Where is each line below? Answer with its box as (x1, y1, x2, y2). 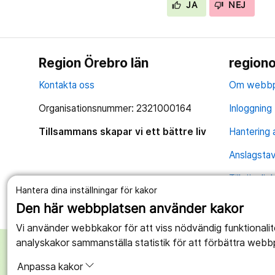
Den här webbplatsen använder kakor (15, 201, 244, 217)
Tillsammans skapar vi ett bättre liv (39, 126, 207, 138)
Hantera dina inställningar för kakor (15, 185, 157, 195)
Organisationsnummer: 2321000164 (39, 103, 192, 115)
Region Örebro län (39, 55, 149, 71)
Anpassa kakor (17, 261, 83, 273)
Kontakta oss (39, 79, 95, 91)
